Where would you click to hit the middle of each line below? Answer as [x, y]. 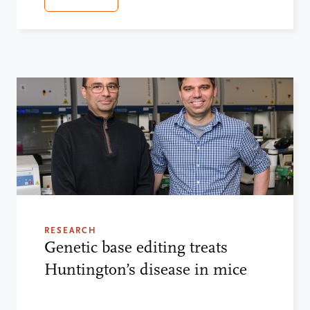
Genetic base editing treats [136, 247]
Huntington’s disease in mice [146, 269]
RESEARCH [71, 230]
